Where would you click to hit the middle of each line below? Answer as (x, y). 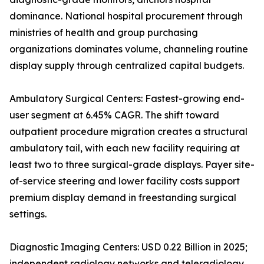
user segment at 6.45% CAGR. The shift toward (114, 115)
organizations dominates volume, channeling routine (129, 49)
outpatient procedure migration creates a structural (128, 132)
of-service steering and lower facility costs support (125, 181)
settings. (28, 214)
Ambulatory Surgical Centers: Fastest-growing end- (127, 99)
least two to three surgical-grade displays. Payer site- (132, 165)
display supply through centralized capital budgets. (127, 66)
